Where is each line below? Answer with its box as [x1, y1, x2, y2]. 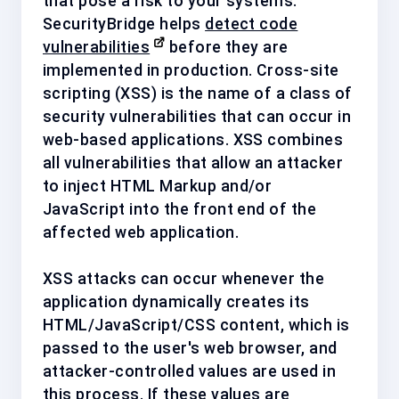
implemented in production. [43, 61, 256, 79]
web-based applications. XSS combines [43, 130, 344, 149]
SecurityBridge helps [43, 14, 206, 33]
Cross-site [256, 61, 339, 79]
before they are [165, 37, 289, 56]
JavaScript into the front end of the [43, 199, 317, 218]
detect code [205, 14, 298, 33]
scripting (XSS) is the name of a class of [43, 84, 353, 102]
